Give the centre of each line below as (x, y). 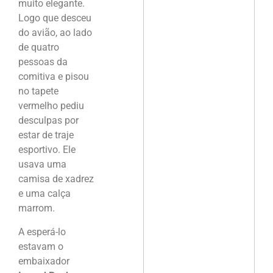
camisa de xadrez (56, 179)
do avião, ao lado (55, 33)
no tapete (38, 91)
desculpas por (48, 121)
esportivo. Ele (47, 150)
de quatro (39, 48)
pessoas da (43, 62)
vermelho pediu (51, 106)
